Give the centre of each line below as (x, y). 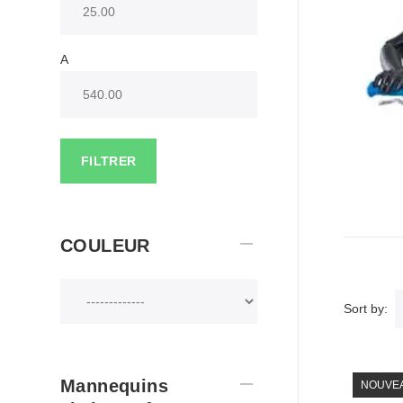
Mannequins (115, 386)
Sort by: (366, 309)
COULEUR (105, 246)
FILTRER (109, 161)
